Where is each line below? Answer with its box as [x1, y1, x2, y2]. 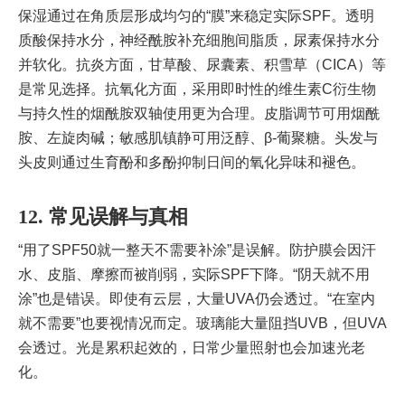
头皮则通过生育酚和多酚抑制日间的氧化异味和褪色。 [18, 154, 365, 170]
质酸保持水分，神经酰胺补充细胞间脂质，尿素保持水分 [18, 32, 380, 48]
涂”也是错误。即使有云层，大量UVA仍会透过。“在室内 [18, 290, 375, 306]
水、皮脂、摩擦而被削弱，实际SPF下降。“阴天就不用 [18, 266, 370, 282]
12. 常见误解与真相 [18, 204, 188, 228]
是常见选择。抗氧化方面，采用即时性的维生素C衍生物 [18, 80, 376, 97]
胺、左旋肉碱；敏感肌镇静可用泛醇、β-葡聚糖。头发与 [18, 129, 378, 146]
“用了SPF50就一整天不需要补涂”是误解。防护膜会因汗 [18, 241, 376, 258]
